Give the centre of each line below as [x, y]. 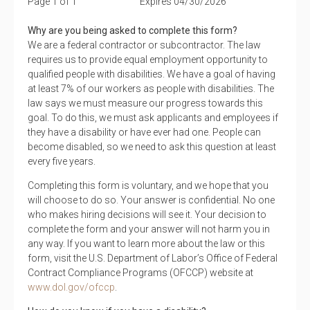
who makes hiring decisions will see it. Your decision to [147, 214]
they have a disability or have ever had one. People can [144, 132]
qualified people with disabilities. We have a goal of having [152, 74]
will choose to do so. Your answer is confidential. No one [151, 200]
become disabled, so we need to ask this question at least [152, 146]
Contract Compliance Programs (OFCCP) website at [140, 272]
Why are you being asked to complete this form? [133, 30]
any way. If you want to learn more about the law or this [146, 243]
